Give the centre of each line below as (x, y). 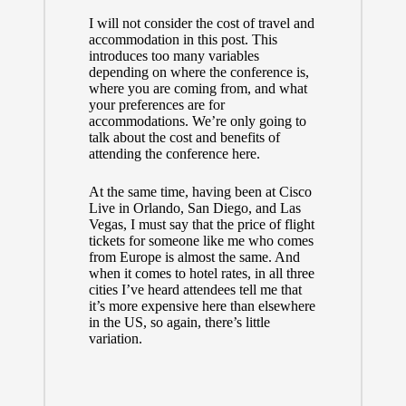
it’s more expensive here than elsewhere (202, 306)
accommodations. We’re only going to (197, 121)
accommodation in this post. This (183, 40)
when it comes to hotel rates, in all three (201, 274)
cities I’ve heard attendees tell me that (195, 290)
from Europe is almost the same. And (194, 257)
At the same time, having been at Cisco (200, 192)
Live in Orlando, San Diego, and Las (194, 208)
